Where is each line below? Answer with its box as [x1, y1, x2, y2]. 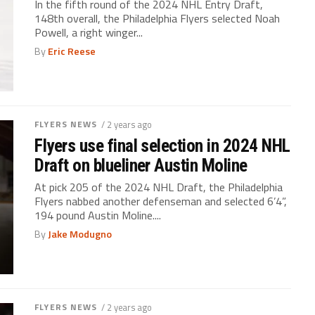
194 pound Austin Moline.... [34, 207, 162, 224]
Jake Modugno [48, 226, 112, 243]
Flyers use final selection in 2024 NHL [34, 135, 290, 157]
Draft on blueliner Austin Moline [34, 155, 247, 176]
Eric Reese [48, 44, 96, 60]
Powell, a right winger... [34, 24, 143, 41]
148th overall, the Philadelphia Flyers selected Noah [34, 10, 281, 27]
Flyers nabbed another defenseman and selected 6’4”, [34, 193, 288, 210]
